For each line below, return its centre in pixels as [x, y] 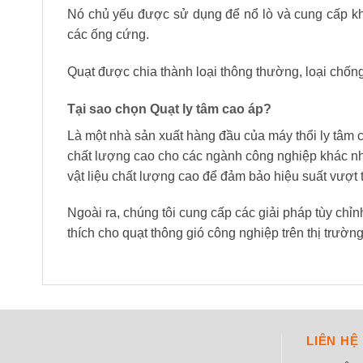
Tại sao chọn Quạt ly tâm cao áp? [169, 109]
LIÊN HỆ [333, 341]
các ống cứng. [108, 34]
